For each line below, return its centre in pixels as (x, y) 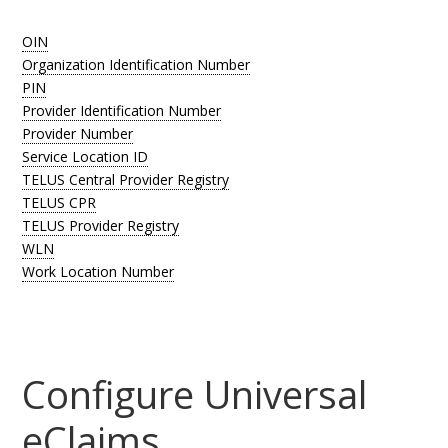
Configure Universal (195, 394)
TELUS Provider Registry (101, 225)
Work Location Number (98, 271)
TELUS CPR (59, 202)
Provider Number (78, 133)
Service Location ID (85, 156)
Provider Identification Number (122, 110)
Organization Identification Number (136, 64)
